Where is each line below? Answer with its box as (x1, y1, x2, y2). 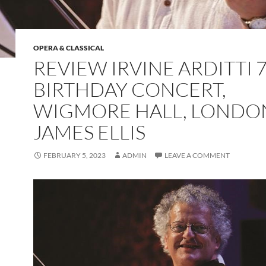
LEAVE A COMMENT (164, 151, 230, 160)
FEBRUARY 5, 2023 (43, 151, 106, 160)
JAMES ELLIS (33, 120, 149, 145)
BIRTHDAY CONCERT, (33, 77, 226, 102)
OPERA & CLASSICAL (33, 43, 104, 53)
